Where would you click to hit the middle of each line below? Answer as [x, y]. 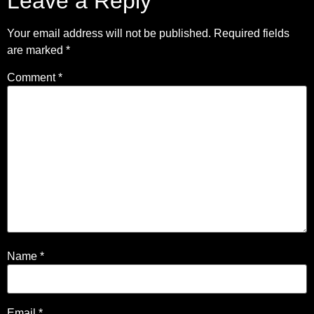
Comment [33, 77]
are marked [36, 50]
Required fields [252, 33]
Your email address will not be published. [109, 33]
